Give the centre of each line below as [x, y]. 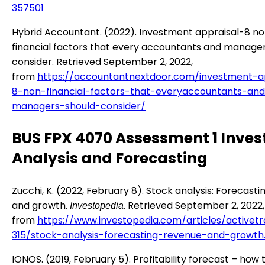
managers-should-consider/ [79, 106]
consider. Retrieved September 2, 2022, [102, 62]
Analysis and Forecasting [110, 158]
